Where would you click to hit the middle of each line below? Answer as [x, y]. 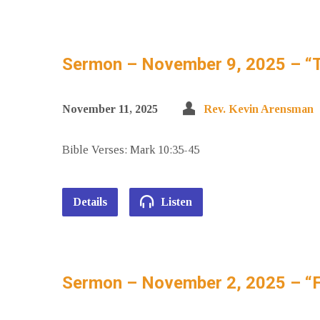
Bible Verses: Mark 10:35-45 [131, 150]
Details [90, 202]
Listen [175, 202]
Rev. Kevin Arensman [259, 109]
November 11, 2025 [110, 109]
